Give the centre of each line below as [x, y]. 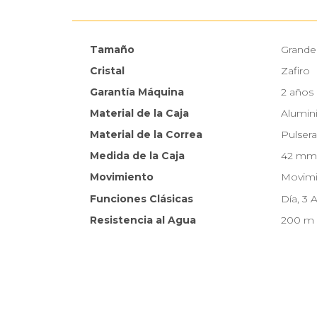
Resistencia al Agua [143, 220]
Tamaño [112, 50]
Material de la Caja [139, 114]
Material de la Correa [146, 135]
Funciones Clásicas [142, 199]
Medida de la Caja [137, 156]
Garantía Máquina [137, 92]
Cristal [107, 71]
